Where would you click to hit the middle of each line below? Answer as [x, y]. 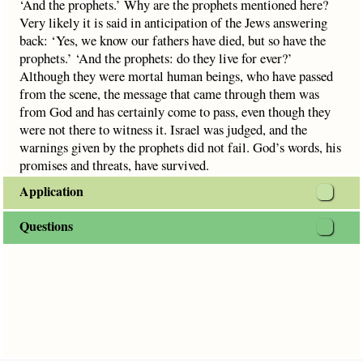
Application [51, 191]
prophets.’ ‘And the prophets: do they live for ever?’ [156, 58]
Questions [46, 226]
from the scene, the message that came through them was [169, 94]
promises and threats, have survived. [114, 165]
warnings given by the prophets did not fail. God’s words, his [180, 147]
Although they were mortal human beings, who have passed [176, 76]
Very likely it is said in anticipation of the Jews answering [173, 22]
